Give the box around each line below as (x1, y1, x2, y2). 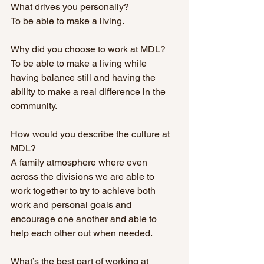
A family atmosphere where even (11, 156, 150, 168)
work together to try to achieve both (11, 184, 158, 196)
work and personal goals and (11, 199, 134, 210)
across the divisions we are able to (11, 170, 157, 182)
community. (11, 100, 59, 111)
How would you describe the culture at (11, 128, 172, 140)
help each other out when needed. (11, 227, 153, 239)
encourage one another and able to (11, 213, 159, 225)
